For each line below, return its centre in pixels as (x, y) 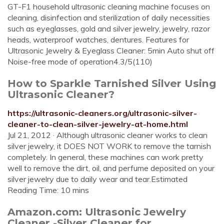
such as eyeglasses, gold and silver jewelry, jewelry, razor (109, 28)
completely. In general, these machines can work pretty (105, 157)
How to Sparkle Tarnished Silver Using (112, 83)
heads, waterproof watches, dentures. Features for (98, 39)
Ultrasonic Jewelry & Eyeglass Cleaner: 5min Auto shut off (111, 50)
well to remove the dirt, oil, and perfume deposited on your (111, 168)
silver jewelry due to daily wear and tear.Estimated (97, 179)
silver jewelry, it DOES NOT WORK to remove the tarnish (109, 146)
